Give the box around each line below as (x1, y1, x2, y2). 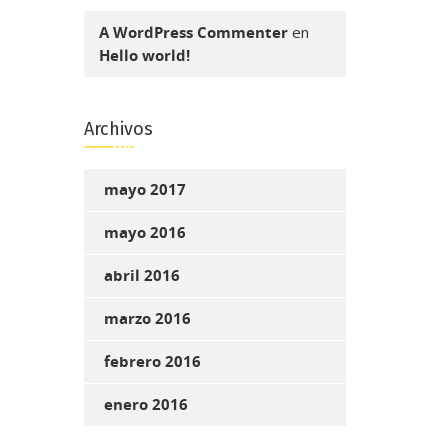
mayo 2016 (103, 221, 186, 243)
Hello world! (98, 44, 190, 66)
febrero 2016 (103, 350, 201, 372)
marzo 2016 (103, 307, 191, 329)
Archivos (83, 117, 153, 140)
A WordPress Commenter (98, 21, 288, 43)
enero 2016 (103, 393, 188, 415)
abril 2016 (103, 264, 180, 286)
